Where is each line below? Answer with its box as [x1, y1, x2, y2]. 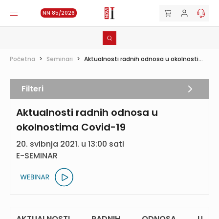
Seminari [46, 55, 73, 63]
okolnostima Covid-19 [16, 120, 126, 134]
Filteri [22, 83, 44, 94]
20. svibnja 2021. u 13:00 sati [16, 138, 124, 150]
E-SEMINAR [16, 150, 58, 161]
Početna [10, 55, 35, 63]
